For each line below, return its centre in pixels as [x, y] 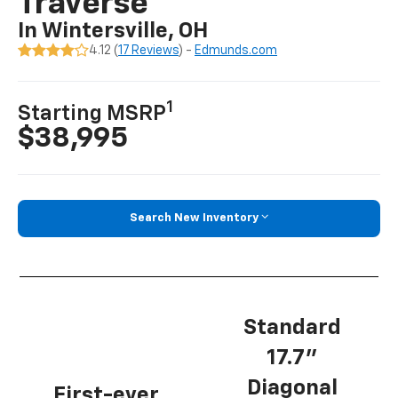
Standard [292, 327]
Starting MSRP [92, 114]
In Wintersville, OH [113, 32]
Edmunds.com [236, 51]
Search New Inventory [194, 218]
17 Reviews [149, 51]
